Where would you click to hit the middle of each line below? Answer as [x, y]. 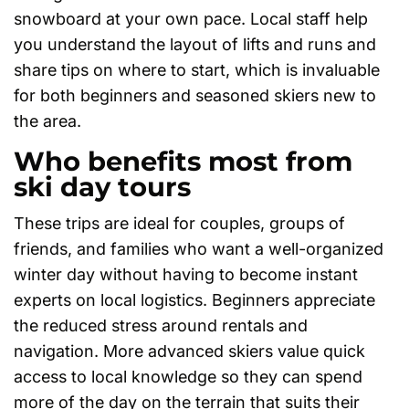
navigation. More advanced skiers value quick [189, 351]
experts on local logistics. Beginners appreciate [194, 299]
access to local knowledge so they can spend [188, 376]
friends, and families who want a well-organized [199, 248]
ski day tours [102, 187]
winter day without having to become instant [186, 274]
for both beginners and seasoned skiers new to [195, 95]
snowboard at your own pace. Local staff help [191, 18]
